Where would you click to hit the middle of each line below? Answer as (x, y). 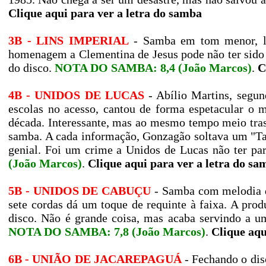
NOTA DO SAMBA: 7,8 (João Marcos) (107, 232)
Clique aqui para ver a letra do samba (105, 13)
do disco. (31, 68)
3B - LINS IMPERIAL (69, 40)
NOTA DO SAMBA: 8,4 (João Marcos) (153, 68)
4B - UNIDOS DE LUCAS (76, 95)
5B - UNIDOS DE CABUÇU (80, 191)
